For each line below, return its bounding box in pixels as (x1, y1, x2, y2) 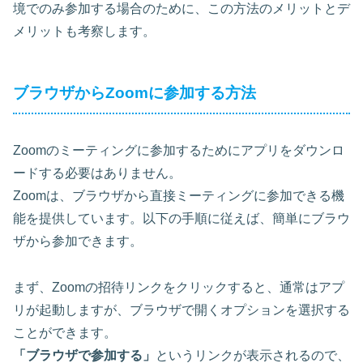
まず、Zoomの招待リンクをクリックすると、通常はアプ (13, 280, 344, 294)
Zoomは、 (13, 188, 72, 203)
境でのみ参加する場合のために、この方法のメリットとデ (13, 2, 350, 16)
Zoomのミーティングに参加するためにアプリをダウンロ (13, 143, 344, 157)
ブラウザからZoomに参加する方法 (13, 84, 256, 102)
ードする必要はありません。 (13, 165, 181, 180)
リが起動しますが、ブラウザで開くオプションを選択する (13, 302, 350, 317)
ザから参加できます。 (13, 233, 143, 248)
